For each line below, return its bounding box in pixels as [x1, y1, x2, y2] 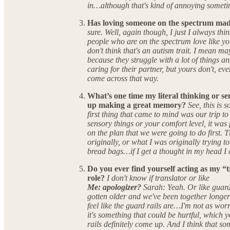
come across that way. [87, 74, 159, 83]
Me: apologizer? [87, 183, 143, 192]
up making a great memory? [87, 101, 188, 110]
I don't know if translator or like [107, 174, 209, 183]
